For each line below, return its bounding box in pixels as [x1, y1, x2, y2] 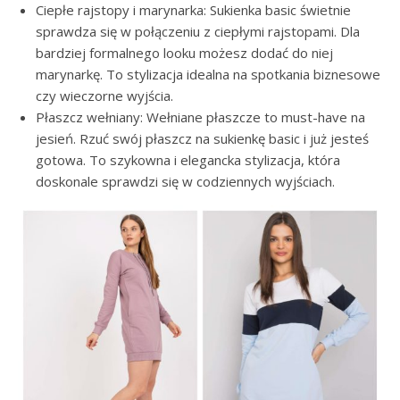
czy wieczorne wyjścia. [36, 87, 173, 104]
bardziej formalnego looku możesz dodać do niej [36, 44, 333, 62]
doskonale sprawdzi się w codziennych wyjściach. [36, 172, 335, 190]
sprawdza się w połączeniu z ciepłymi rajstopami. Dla [36, 22, 360, 40]
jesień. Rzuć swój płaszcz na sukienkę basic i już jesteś [36, 129, 369, 147]
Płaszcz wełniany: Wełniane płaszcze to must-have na [36, 108, 365, 126]
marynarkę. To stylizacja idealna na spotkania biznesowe [36, 65, 380, 83]
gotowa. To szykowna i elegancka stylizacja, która [36, 151, 340, 169]
